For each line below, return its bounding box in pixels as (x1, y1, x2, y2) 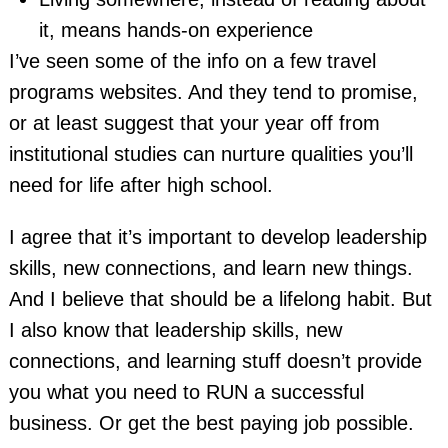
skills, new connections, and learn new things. (8, 256, 413, 279)
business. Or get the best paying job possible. (8, 411, 414, 434)
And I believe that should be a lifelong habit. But (8, 287, 432, 310)
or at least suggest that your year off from (8, 112, 380, 135)
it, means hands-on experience (39, 19, 314, 42)
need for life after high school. (8, 174, 273, 197)
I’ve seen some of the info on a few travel (8, 50, 376, 73)
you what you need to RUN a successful (8, 380, 364, 403)
